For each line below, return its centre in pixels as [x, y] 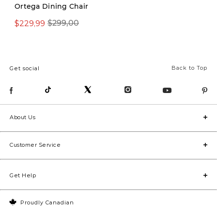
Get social [25, 69]
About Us [23, 117]
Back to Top [189, 68]
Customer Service [35, 145]
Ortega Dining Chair [52, 7]
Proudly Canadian [47, 202]
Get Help [23, 175]
